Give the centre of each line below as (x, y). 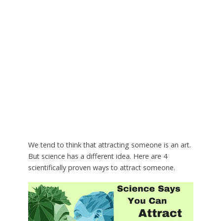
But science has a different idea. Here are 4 (97, 156)
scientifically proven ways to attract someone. (101, 167)
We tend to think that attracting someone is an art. (109, 145)
